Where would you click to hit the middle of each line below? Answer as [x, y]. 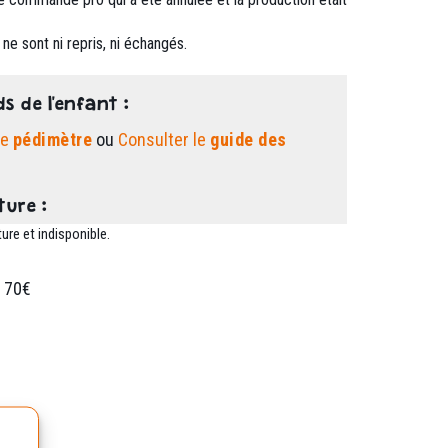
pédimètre [52, 139]
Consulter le [164, 139]
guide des [248, 139]
